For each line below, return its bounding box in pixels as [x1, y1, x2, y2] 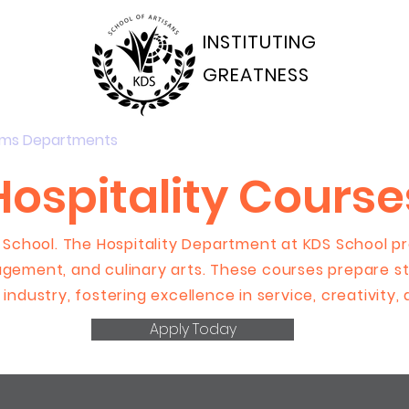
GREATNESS [202, 62, 309, 88]
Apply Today [149, 318, 236, 340]
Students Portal [160, 129, 270, 151]
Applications [312, 129, 400, 151]
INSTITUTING [202, 29, 317, 55]
